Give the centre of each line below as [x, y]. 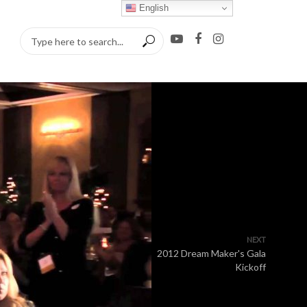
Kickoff [250, 267]
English [153, 8]
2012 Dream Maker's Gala [211, 253]
